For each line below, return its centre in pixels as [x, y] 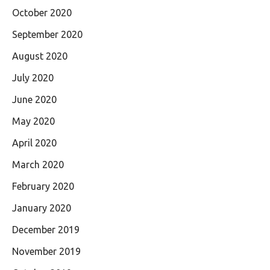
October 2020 [42, 13]
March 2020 [38, 165]
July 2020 [33, 78]
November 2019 [46, 251]
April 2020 [34, 143]
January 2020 [42, 208]
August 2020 [40, 56]
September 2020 [47, 34]
